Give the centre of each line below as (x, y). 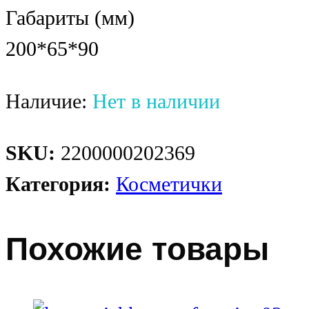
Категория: (61, 184)
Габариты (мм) (70, 18)
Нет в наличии (156, 101)
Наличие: (49, 101)
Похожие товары (137, 249)
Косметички (169, 184)
